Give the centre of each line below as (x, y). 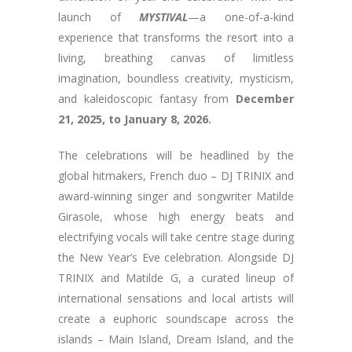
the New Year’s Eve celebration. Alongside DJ (176, 257)
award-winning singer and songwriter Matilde (176, 196)
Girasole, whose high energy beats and (176, 216)
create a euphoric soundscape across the (176, 319)
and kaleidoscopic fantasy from (147, 99)
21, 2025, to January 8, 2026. (135, 119)
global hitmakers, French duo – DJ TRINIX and (176, 176)
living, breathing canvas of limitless (176, 58)
